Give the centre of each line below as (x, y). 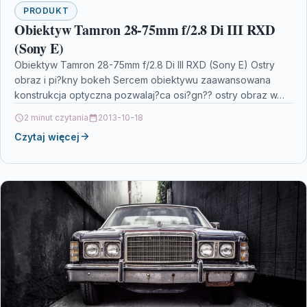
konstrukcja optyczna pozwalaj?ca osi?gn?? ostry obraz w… (149, 95)
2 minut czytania (56, 117)
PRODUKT (46, 10)
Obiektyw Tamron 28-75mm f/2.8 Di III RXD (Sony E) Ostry (145, 64)
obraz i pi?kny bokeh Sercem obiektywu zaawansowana (143, 79)
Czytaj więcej (47, 136)
